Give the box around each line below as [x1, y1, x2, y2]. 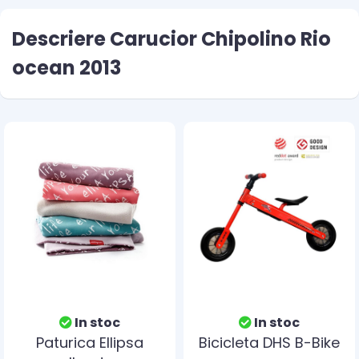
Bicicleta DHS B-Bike [199, 333, 340, 353]
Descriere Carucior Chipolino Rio [12, 26, 331, 52]
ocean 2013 [12, 54, 121, 81]
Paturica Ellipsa [36, 333, 143, 353]
